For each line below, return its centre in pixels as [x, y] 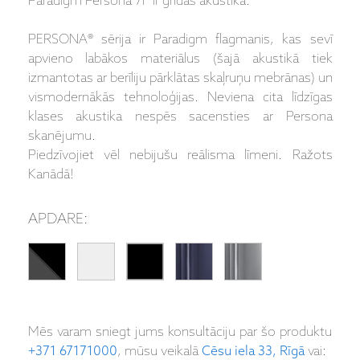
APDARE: [57, 220]
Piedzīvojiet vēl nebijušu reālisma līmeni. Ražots [180, 156]
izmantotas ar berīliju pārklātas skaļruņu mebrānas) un [180, 79]
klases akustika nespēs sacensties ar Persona [180, 117]
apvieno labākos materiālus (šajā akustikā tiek [180, 59]
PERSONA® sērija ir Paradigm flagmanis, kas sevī [180, 40]
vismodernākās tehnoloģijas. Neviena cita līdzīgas [180, 98]
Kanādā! [51, 175]
